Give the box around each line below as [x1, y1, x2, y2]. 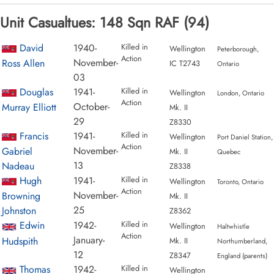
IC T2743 [169, 57, 200, 69]
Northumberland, [217, 236, 267, 246]
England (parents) [217, 251, 267, 261]
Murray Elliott [2, 100, 56, 115]
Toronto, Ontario [217, 177, 264, 187]
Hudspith [2, 234, 38, 248]
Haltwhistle [217, 221, 250, 232]
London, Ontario [217, 87, 264, 98]
